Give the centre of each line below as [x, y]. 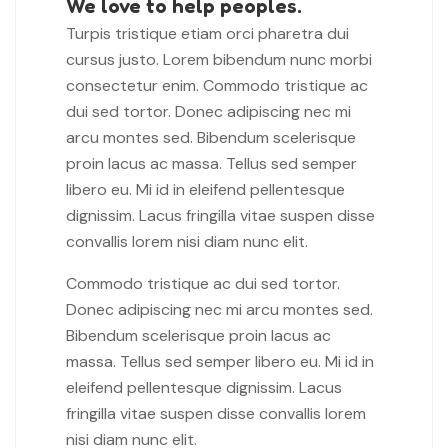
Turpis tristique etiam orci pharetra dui [207, 34]
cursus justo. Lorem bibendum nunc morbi [219, 60]
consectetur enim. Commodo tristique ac [217, 86]
